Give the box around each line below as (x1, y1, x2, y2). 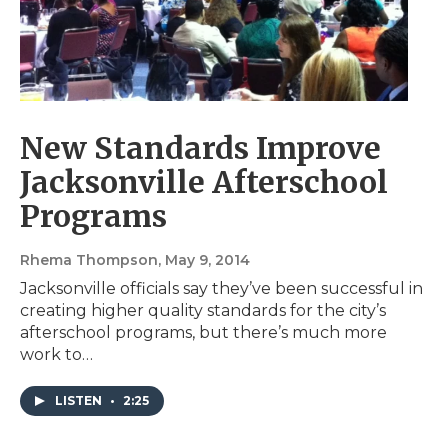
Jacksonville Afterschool (20, 162, 388, 201)
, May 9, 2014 (158, 250, 250, 269)
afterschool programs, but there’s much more (20, 322, 387, 342)
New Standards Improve (20, 128, 381, 167)
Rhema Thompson (20, 250, 158, 269)
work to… (20, 344, 93, 364)
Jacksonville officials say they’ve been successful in (20, 278, 423, 298)
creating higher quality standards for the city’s (20, 300, 386, 320)
